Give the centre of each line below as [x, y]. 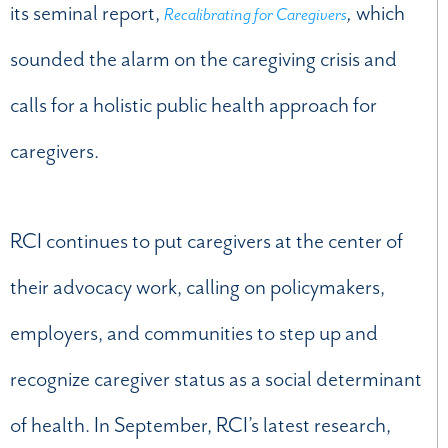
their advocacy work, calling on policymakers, [197, 286]
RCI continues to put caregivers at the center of [206, 240]
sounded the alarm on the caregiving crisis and [203, 59]
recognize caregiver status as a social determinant [216, 378]
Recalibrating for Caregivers [255, 14]
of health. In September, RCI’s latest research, [200, 424]
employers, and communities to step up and [194, 332]
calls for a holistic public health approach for [193, 105]
